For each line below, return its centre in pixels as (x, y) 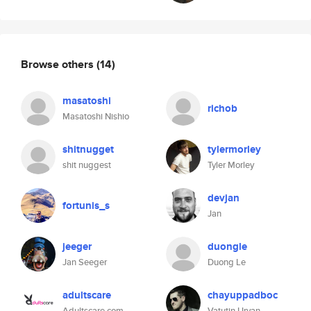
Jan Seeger (85, 262)
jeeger (77, 246)
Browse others (59, 64)
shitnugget (88, 149)
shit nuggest (87, 165)
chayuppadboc (243, 295)
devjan (224, 198)
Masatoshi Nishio (96, 116)
